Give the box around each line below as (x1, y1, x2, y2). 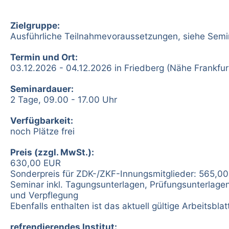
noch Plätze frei (10, 125, 75, 136)
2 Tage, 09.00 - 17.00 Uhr (10, 94, 117, 105)
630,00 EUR (10, 157, 61, 168)
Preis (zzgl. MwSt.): (10, 146, 94, 157)
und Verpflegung (10, 189, 78, 200)
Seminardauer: (10, 83, 74, 94)
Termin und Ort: (10, 51, 78, 62)
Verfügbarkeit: (10, 114, 73, 126)
